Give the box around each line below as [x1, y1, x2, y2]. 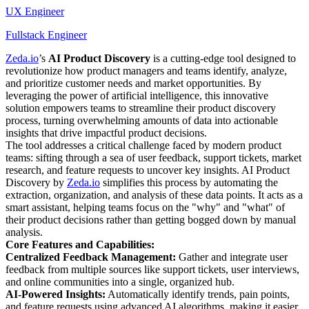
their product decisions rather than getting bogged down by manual [6, 213, 296, 226]
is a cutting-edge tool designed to [150, 52, 296, 64]
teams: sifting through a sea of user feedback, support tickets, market [6, 151, 301, 163]
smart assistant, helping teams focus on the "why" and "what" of [6, 201, 285, 213]
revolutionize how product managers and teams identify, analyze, [6, 64, 287, 77]
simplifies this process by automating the [100, 176, 278, 188]
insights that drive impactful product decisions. [6, 126, 207, 139]
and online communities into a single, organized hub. [6, 275, 235, 288]
